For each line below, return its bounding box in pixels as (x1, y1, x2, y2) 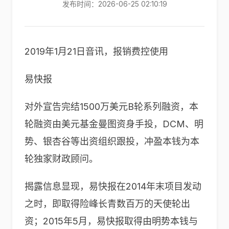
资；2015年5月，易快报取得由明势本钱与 (25, 216, 198, 226)
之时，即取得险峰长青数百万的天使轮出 (25, 198, 190, 209)
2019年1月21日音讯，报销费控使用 (25, 46, 168, 57)
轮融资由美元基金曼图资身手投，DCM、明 (25, 119, 203, 129)
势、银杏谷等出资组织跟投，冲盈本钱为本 (25, 136, 199, 147)
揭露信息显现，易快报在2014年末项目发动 (25, 181, 201, 192)
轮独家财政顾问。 (25, 153, 98, 164)
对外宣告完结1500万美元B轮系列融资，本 (25, 101, 198, 112)
